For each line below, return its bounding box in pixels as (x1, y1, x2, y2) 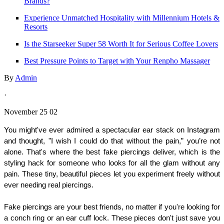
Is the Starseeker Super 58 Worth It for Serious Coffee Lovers (24, 39, 218, 48)
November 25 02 (4, 107, 57, 116)
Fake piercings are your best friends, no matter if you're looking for (4, 202, 220, 211)
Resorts (24, 22, 47, 31)
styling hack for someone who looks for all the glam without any (4, 158, 220, 167)
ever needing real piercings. (4, 180, 93, 189)
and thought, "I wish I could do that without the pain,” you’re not (4, 136, 220, 145)
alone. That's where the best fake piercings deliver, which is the (4, 147, 220, 156)
